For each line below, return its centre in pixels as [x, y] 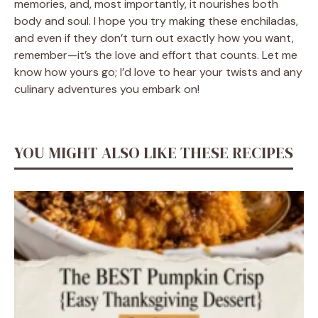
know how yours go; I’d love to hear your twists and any [158, 72]
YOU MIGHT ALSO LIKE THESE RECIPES [154, 152]
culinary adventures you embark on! [107, 89]
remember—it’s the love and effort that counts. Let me [156, 55]
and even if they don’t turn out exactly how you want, [154, 38]
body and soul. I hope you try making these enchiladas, [156, 21]
